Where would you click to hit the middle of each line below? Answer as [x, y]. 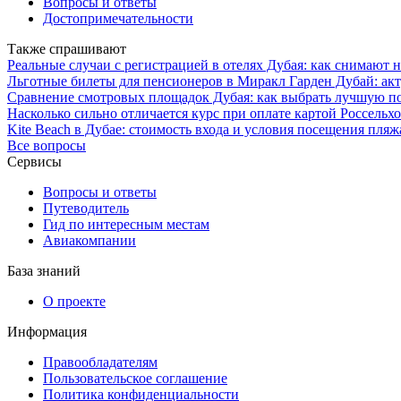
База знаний [44, 270]
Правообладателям [100, 362]
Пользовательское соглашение [135, 378]
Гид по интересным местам [126, 224]
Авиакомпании [90, 240]
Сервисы [34, 161]
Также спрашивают [67, 48]
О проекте [74, 301]
